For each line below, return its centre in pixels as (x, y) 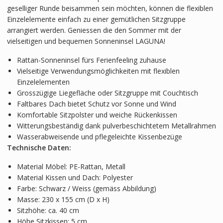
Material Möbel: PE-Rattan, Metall (71, 166)
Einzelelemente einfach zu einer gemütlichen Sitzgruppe (96, 19)
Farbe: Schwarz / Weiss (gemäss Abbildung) (86, 188)
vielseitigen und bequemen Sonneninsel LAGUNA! (86, 41)
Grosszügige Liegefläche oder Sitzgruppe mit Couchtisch (107, 93)
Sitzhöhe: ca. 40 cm (48, 210)
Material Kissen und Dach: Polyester (75, 177)
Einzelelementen (43, 82)
